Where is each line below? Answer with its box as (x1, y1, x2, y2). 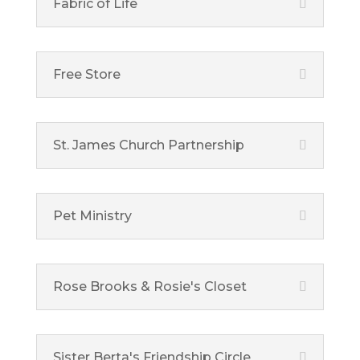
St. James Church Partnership (52, 137, 244, 153)
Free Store (52, 67, 121, 82)
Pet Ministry (52, 208, 132, 223)
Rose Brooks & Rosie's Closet (52, 279, 247, 294)
